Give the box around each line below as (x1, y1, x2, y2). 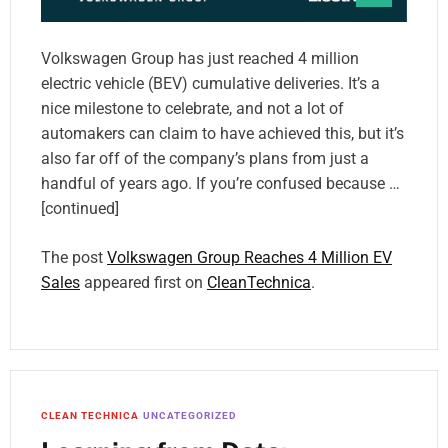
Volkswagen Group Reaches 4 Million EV (107, 248, 392, 268)
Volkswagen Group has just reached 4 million (41, 49, 359, 69)
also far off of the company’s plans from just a (41, 149, 369, 169)
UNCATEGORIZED (143, 410, 237, 422)
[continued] (41, 199, 119, 219)
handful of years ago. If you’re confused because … (41, 174, 400, 194)
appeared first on (80, 273, 207, 293)
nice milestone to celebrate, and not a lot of (41, 99, 344, 119)
